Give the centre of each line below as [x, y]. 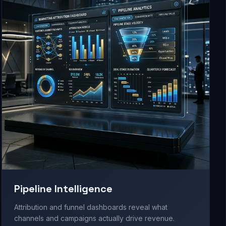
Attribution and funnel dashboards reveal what [91, 207]
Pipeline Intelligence [63, 189]
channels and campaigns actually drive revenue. [94, 218]
